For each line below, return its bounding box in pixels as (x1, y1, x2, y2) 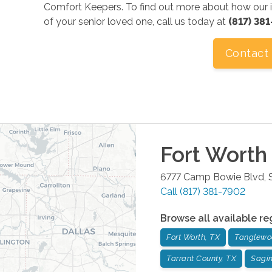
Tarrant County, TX (166, 253, 236, 263)
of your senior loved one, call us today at (44, 15, 229, 27)
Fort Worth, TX (166, 232, 220, 242)
